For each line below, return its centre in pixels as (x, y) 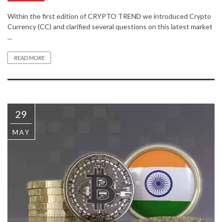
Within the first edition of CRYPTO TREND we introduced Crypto (109, 16)
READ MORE (29, 57)
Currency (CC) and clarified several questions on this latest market (110, 26)
